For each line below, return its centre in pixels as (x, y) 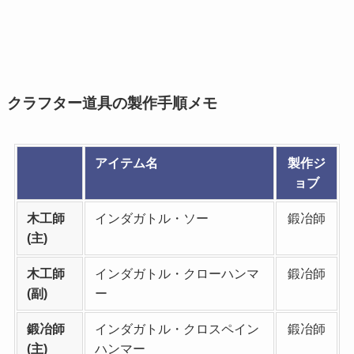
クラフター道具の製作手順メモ (112, 103)
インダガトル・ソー (151, 219)
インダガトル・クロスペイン (177, 330)
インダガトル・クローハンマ (177, 274)
